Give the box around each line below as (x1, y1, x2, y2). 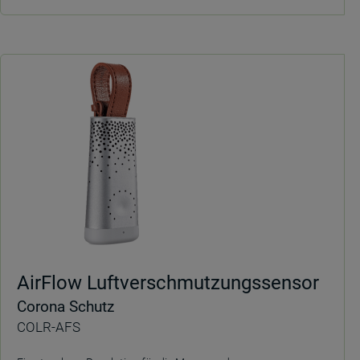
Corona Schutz (17, 297, 114, 316)
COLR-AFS (17, 319, 80, 335)
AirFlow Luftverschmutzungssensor (17, 272, 319, 294)
